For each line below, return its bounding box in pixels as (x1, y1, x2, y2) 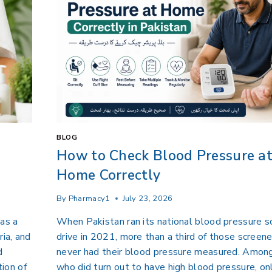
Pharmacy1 (68, 193, 110, 205)
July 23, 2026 (122, 193, 173, 205)
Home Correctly (56, 165, 161, 185)
